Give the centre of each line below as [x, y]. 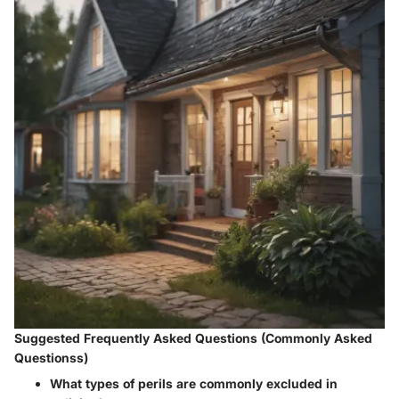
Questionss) [51, 358]
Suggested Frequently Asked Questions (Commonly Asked [193, 338]
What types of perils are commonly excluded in [194, 384]
